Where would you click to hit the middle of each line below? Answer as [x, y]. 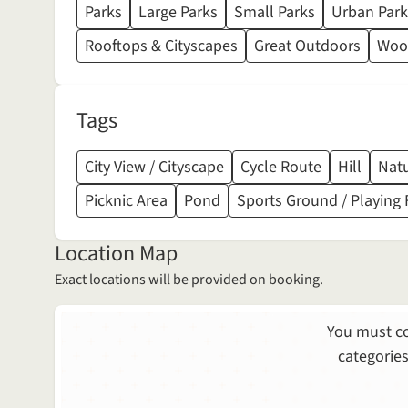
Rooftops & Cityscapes [161, 46]
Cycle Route [281, 168]
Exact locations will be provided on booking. [189, 280]
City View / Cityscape [154, 168]
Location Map [116, 254]
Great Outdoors [307, 46]
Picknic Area [126, 201]
